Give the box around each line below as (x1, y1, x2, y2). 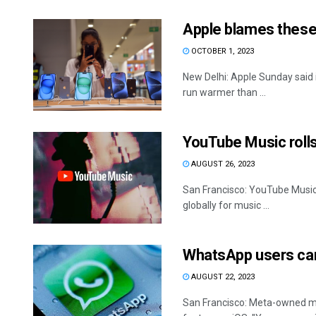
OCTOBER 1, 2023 (189, 46, 254, 56)
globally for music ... (183, 199, 269, 211)
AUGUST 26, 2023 (189, 159, 255, 169)
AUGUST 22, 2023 (189, 272, 255, 281)
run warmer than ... (183, 86, 266, 98)
